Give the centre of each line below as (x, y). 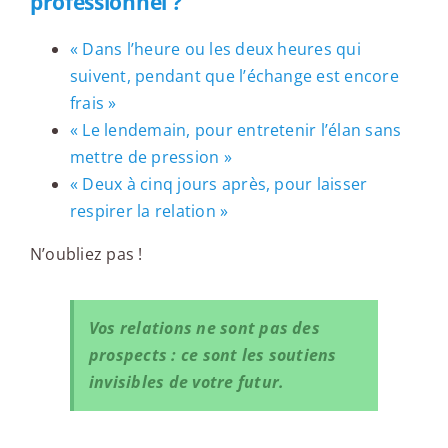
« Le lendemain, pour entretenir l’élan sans (235, 129)
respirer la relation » (149, 210)
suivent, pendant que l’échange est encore (234, 75)
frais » (93, 102)
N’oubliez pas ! (86, 253)
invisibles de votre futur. (186, 381)
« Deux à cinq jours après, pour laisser (218, 183)
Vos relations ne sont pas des (204, 327)
